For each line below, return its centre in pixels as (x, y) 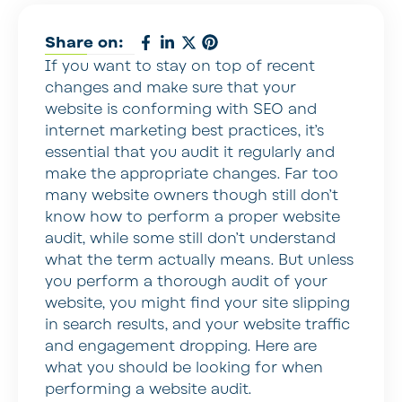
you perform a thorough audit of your (186, 281)
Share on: (84, 43)
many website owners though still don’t (192, 195)
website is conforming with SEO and (181, 109)
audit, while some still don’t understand (190, 238)
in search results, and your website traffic (197, 324)
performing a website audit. (148, 389)
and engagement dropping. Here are (181, 346)
